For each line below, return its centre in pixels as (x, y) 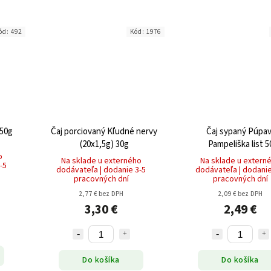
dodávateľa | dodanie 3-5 (101, 170)
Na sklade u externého (101, 161)
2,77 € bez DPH (101, 194)
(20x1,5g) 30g (104, 145)
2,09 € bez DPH (240, 194)
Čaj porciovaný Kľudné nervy (104, 132)
